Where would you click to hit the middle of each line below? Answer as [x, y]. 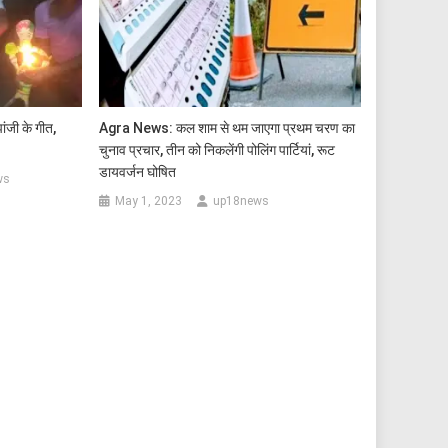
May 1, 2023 [149, 200]
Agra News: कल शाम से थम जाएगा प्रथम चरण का [227, 127]
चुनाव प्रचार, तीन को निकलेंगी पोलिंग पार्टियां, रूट [217, 149]
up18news [241, 200]
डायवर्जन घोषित [138, 171]
